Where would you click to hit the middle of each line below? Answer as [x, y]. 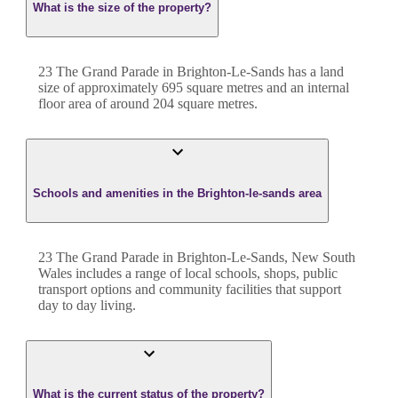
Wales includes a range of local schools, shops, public [188, 273]
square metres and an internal [266, 88]
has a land [314, 72]
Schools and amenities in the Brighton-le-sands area [177, 193]
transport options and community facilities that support [190, 289]
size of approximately [100, 88]
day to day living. [87, 305]
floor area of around [96, 104]
